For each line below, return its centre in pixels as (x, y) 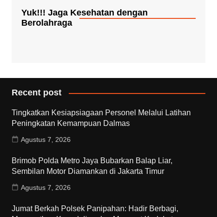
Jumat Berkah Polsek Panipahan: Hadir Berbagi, (95, 209)
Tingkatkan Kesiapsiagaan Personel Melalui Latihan (101, 113)
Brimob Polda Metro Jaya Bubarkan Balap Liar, (92, 161)
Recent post (36, 93)
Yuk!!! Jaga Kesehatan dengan (84, 13)
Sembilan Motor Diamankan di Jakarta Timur (88, 171)
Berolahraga (46, 23)
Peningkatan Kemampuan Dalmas (70, 124)
